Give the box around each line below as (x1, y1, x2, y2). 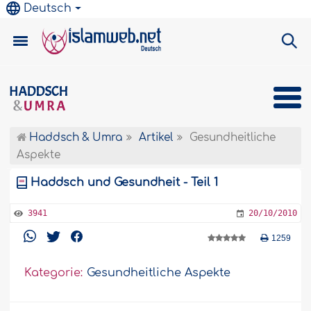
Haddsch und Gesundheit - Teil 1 (31, 176, 219, 189)
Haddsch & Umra (26, 132, 123, 144)
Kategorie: (24, 267, 83, 280)
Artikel (139, 132, 174, 144)
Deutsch (24, 2, 72, 15)
